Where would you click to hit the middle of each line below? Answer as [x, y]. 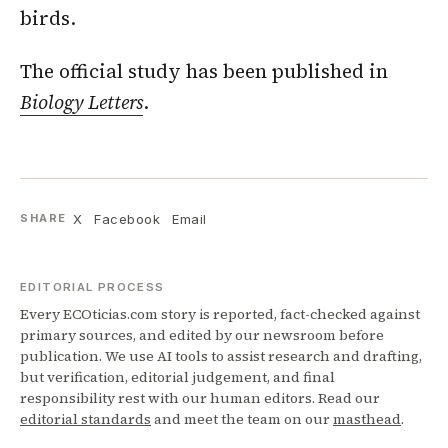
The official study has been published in [204, 71]
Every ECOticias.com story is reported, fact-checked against [220, 313]
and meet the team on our [242, 418]
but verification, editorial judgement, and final [177, 376]
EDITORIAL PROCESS [92, 286]
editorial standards [85, 418]
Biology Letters [81, 102]
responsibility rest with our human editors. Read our [200, 397]
